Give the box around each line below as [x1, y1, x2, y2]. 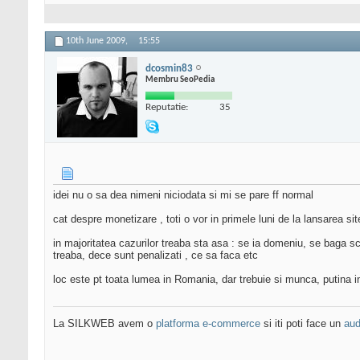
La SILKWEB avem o [53, 317, 156, 330]
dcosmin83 [145, 63, 193, 74]
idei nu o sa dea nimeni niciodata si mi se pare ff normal [53, 189, 313, 202]
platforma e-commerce [156, 317, 260, 330]
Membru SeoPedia [145, 75, 215, 84]
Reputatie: [145, 101, 188, 112]
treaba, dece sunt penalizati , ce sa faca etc [53, 249, 258, 262]
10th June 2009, [66, 36, 130, 47]
